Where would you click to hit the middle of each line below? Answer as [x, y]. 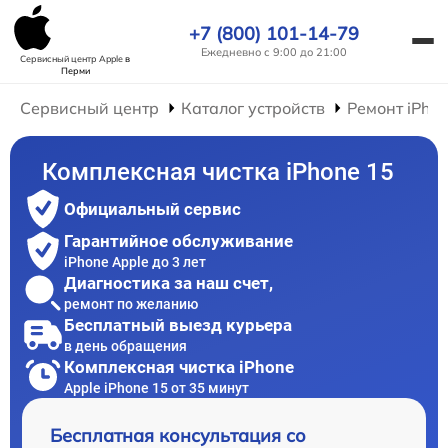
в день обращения [125, 345]
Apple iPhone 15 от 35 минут [156, 387]
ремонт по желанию [131, 303]
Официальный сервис [152, 209]
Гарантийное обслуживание [178, 240]
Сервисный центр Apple [72, 58]
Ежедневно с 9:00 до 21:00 [274, 51]
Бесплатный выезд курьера [178, 324]
